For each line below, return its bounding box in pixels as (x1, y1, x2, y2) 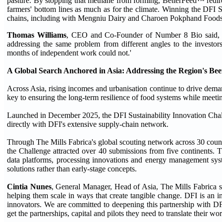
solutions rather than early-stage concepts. (7, 164, 137, 173)
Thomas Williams (7, 30, 66, 39)
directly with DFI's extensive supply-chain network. (7, 119, 168, 128)
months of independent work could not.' (7, 48, 131, 57)
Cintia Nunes (7, 182, 52, 191)
